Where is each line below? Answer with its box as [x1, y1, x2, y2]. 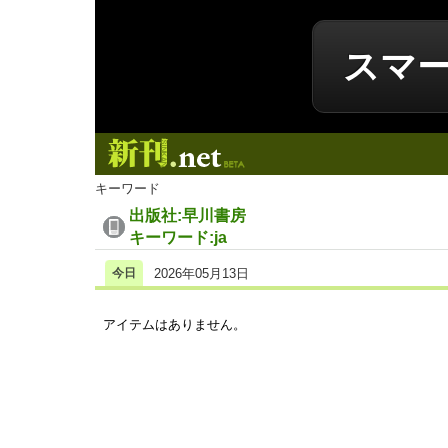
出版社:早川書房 [129, 206, 246, 224]
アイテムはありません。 [103, 316, 246, 332]
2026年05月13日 [154, 265, 249, 281]
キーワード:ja [129, 228, 227, 246]
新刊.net [275, 134, 324, 149]
